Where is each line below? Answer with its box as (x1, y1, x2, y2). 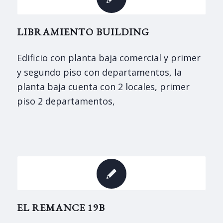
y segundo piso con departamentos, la (16, 66, 182, 78)
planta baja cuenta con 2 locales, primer (16, 80, 190, 93)
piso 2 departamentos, (16, 95, 115, 107)
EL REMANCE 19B (16, 201, 105, 214)
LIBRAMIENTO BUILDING (16, 25, 149, 38)
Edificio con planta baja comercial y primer (16, 51, 201, 64)
